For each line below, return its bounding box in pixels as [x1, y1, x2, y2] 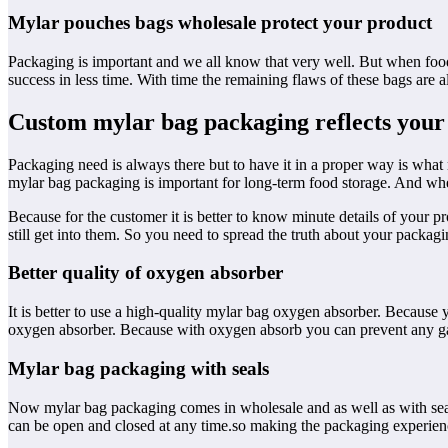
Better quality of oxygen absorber [8, 262, 283, 284]
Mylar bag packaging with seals [8, 357, 269, 379]
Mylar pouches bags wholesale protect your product [8, 12, 437, 34]
